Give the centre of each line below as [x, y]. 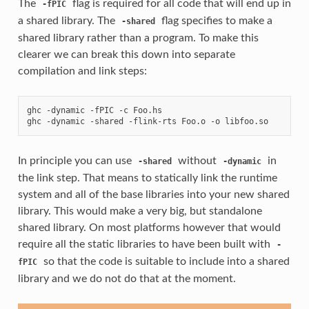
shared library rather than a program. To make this [138, 38]
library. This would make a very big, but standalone [140, 211]
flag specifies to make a [215, 20]
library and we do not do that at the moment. [127, 278]
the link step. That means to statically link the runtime [147, 178]
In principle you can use [76, 160]
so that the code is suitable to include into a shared [165, 261]
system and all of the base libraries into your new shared [153, 194]
